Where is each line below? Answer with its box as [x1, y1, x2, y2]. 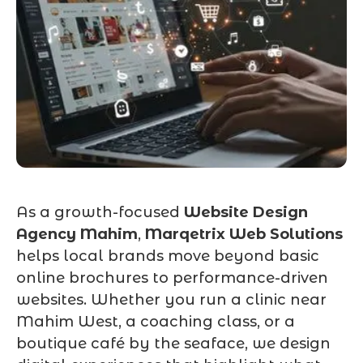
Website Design [184, 203, 308, 222]
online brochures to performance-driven [16, 269, 328, 288]
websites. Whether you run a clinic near [16, 291, 327, 310]
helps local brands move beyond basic [16, 247, 319, 266]
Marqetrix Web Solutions [145, 225, 343, 244]
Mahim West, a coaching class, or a [16, 313, 295, 331]
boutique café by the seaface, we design [16, 335, 331, 353]
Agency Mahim [16, 225, 138, 244]
